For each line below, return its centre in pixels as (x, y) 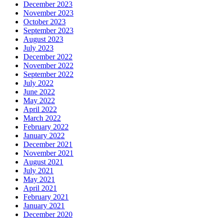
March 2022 (42, 118)
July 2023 (38, 48)
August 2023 (43, 39)
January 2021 (44, 205)
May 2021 (39, 179)
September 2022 (48, 74)
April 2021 (40, 188)
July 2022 (38, 83)
